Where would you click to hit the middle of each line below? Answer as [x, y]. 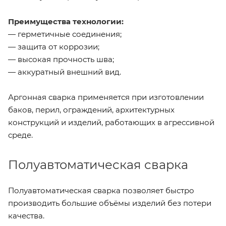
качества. [26, 215]
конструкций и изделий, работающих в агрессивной [111, 122]
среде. [20, 135]
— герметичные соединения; [65, 34]
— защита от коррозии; [54, 46]
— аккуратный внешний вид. [65, 72]
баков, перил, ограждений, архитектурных [91, 109]
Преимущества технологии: [66, 21]
